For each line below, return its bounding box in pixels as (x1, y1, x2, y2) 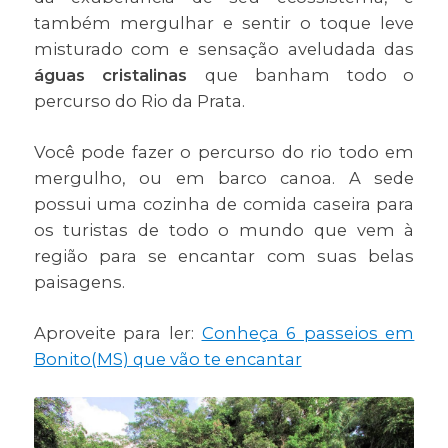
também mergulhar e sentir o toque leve (33, 13, 415, 34)
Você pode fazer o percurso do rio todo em (33, 142, 415, 163)
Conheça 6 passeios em (201, 323, 415, 344)
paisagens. (33, 272, 125, 293)
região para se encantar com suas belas (33, 246, 415, 267)
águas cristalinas (33, 65, 206, 86)
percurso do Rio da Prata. (33, 91, 249, 112)
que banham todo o (205, 65, 415, 86)
